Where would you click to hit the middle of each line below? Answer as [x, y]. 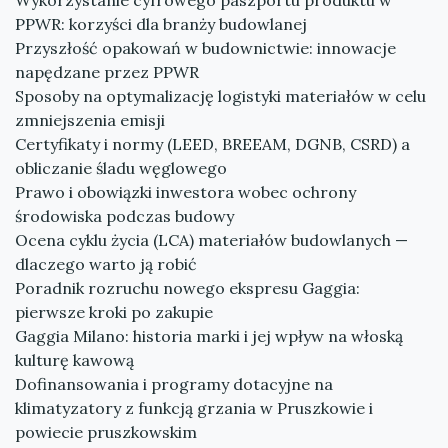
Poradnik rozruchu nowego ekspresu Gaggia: [187, 288]
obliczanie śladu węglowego [121, 168]
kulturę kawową [74, 360]
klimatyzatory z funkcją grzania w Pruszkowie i [194, 408]
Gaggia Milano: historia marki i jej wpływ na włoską [209, 336]
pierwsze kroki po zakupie [114, 312]
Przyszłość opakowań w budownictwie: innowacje [205, 48]
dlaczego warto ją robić [106, 264]
